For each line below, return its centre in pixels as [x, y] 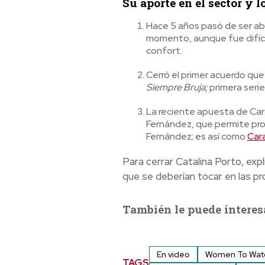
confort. [164, 51]
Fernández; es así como [196, 137]
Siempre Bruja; [177, 88]
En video [173, 255]
